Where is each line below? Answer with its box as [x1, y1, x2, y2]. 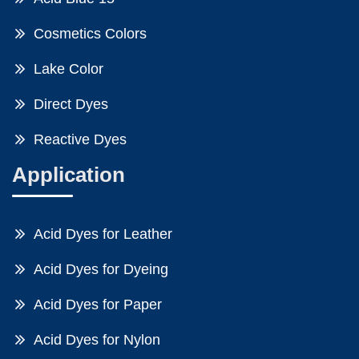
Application [12, 163, 125, 187]
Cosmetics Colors [34, 26, 147, 42]
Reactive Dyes [34, 131, 127, 147]
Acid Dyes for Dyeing [34, 261, 168, 277]
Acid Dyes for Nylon [34, 332, 160, 348]
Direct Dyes [34, 96, 108, 112]
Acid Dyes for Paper [34, 296, 162, 313]
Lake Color [34, 61, 103, 77]
